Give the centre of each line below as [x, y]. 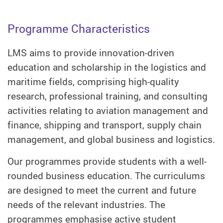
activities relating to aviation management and [108, 111]
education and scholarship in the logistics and [107, 67]
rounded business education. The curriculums [106, 176]
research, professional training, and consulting [108, 96]
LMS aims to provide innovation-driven [91, 53]
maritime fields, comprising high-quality [93, 82]
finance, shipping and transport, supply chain [105, 125]
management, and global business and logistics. [111, 140]
